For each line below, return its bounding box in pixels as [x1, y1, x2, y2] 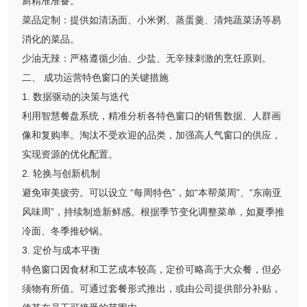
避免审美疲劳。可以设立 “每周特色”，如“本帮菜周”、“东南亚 [22, 187, 282, 199]
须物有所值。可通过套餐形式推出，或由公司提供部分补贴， [22, 283, 281, 295]
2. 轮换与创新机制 [22, 168, 100, 180]
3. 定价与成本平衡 [22, 245, 100, 256]
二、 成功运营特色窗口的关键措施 [22, 72, 169, 84]
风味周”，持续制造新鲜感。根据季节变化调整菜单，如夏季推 [22, 206, 284, 218]
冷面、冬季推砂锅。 [22, 225, 108, 237]
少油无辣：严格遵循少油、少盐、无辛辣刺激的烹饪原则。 [22, 53, 271, 64]
